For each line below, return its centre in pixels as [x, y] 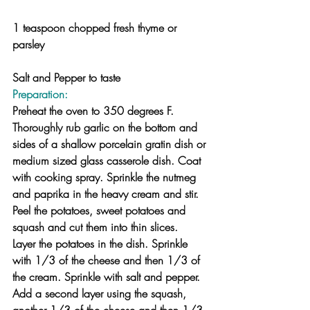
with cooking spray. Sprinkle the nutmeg [106, 177]
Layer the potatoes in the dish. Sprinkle [102, 243]
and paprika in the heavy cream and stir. [107, 193]
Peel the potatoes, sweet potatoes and [101, 210]
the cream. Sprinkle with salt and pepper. [108, 276]
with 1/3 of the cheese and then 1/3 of [108, 260]
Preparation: [40, 94]
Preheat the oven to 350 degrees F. [93, 110]
